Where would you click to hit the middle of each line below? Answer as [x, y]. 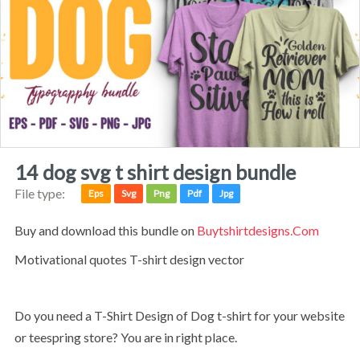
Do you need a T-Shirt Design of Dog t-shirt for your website [19, 316]
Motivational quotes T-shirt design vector [135, 259]
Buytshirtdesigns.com [258, 231]
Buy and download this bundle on [110, 231]
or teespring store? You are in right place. [125, 337]
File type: [39, 193]
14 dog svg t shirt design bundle [161, 172]
